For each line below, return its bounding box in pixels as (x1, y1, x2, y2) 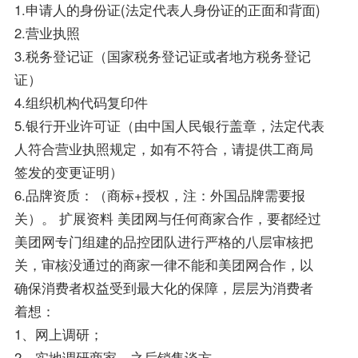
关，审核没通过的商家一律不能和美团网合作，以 (14, 255, 313, 275)
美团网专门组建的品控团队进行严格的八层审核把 (14, 232, 313, 252)
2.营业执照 (14, 23, 80, 43)
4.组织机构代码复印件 (14, 93, 148, 113)
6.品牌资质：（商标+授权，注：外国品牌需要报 (14, 185, 305, 205)
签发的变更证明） (14, 162, 123, 182)
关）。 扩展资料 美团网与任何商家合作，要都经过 (14, 209, 321, 229)
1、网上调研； (14, 324, 103, 344)
